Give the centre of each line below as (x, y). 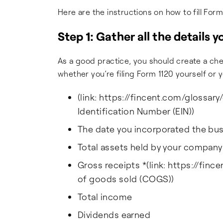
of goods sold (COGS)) (126, 179)
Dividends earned (114, 215)
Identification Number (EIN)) (136, 111)
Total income (105, 197)
